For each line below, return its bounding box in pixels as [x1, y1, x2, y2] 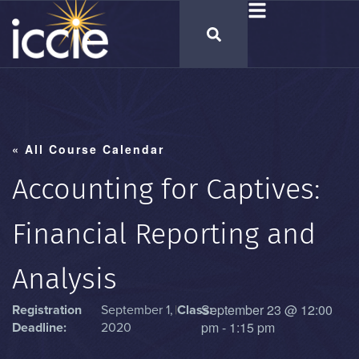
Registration [12, 302, 82, 318]
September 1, [101, 302, 174, 318]
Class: [176, 302, 212, 318]
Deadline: [12, 320, 67, 336]
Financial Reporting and [12, 216, 316, 252]
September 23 [201, 301, 282, 319]
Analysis [12, 261, 117, 296]
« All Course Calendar [12, 141, 164, 157]
